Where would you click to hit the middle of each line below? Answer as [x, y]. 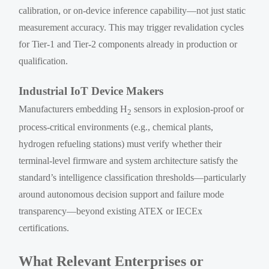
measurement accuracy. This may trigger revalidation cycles [131, 28]
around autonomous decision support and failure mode [122, 195]
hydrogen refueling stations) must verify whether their [120, 144]
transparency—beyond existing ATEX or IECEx [111, 211]
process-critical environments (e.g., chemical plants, [116, 127]
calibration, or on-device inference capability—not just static [132, 11]
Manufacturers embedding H [73, 109]
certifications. [44, 228]
